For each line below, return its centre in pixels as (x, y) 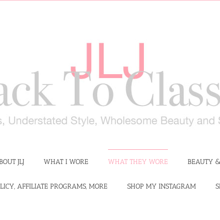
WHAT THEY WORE (138, 162)
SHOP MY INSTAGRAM (162, 186)
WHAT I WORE (66, 162)
